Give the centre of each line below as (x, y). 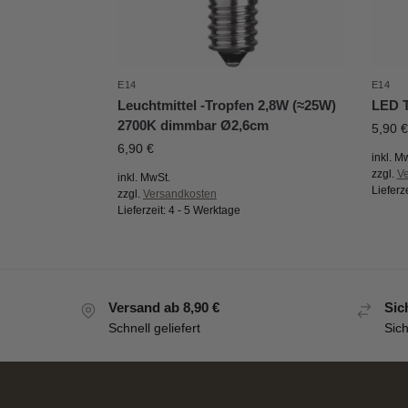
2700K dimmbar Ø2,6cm (193, 126)
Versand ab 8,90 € (164, 308)
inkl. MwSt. (143, 178)
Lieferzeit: (143, 211)
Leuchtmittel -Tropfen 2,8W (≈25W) (226, 106)
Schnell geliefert (154, 327)
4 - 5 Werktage (204, 211)
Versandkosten (179, 194)
